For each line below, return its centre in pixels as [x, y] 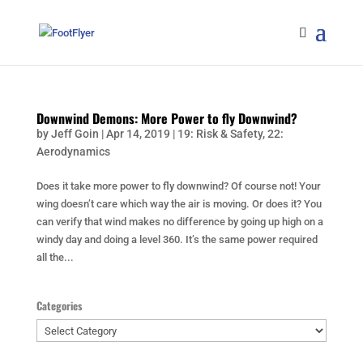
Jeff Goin [75, 134]
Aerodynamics [73, 152]
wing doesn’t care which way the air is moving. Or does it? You [179, 204]
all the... [55, 257]
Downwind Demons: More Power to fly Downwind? [167, 118]
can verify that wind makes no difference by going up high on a [179, 222]
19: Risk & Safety [220, 134]
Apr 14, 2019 [138, 134]
